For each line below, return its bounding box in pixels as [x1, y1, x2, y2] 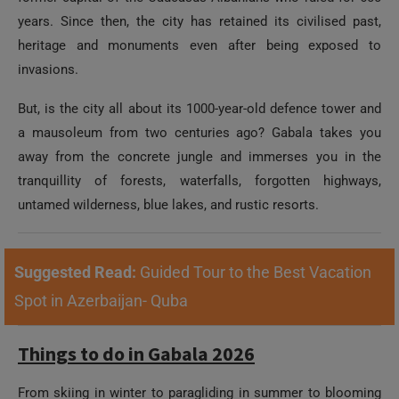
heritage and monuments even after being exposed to [18, 37, 381, 53]
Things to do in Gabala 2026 [18, 341, 255, 366]
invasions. [18, 61, 78, 77]
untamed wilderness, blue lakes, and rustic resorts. [18, 197, 319, 213]
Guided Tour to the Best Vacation [140, 263, 371, 281]
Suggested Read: [14, 263, 136, 281]
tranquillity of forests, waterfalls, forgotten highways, [18, 173, 381, 189]
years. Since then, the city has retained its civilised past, [18, 13, 381, 29]
